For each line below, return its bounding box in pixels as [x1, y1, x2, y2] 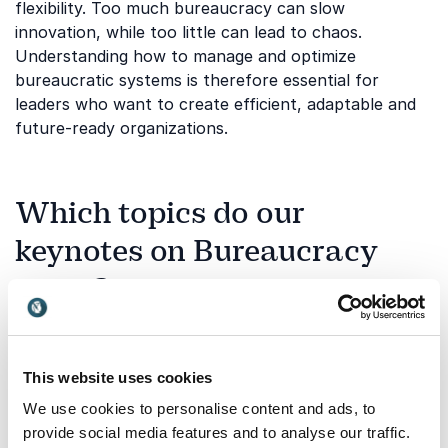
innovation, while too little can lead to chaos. [15, 22, 362, 42]
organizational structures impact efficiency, [15, 334, 351, 354]
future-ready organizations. [15, 118, 228, 138]
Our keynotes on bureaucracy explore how [15, 310, 349, 330]
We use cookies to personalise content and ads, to [23, 400, 376, 417]
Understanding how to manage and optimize [15, 46, 356, 66]
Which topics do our [15, 194, 305, 232]
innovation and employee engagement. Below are [15, 358, 394, 378]
